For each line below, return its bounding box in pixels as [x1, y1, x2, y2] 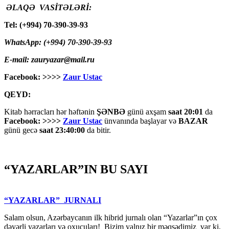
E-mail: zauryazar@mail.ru [4, 55, 95, 64]
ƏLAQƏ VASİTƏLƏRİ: [6, 3, 91, 12]
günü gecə [4, 126, 39, 135]
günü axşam [125, 107, 168, 117]
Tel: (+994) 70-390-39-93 [4, 20, 88, 30]
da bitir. [85, 126, 111, 135]
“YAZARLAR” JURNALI [4, 195, 101, 204]
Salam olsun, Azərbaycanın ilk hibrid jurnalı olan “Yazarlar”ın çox [4, 213, 217, 222]
